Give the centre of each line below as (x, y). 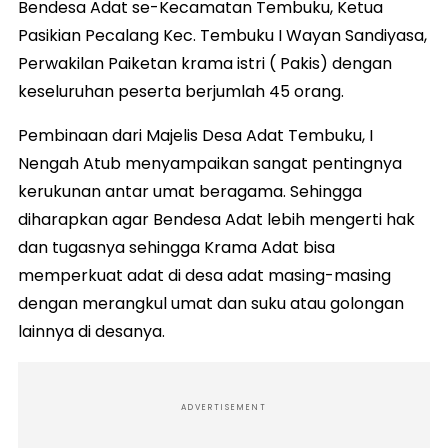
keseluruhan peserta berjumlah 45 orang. (181, 91)
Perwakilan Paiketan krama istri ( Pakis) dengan (205, 63)
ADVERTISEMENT (224, 407)
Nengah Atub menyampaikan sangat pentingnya (210, 163)
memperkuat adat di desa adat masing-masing (204, 275)
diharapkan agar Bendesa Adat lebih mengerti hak (216, 219)
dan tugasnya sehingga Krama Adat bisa (176, 247)
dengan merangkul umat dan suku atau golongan (211, 303)
